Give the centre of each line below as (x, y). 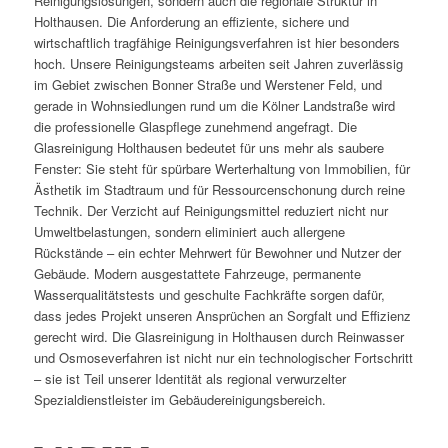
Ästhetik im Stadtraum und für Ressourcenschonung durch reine (219, 189)
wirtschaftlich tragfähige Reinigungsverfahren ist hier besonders (216, 42)
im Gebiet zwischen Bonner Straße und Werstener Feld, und (207, 84)
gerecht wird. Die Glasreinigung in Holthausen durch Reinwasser (218, 336)
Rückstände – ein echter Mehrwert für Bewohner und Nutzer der (217, 252)
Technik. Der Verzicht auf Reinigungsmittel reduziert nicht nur (210, 210)
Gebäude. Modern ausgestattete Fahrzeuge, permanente (197, 273)
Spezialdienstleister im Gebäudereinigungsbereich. (179, 399)
